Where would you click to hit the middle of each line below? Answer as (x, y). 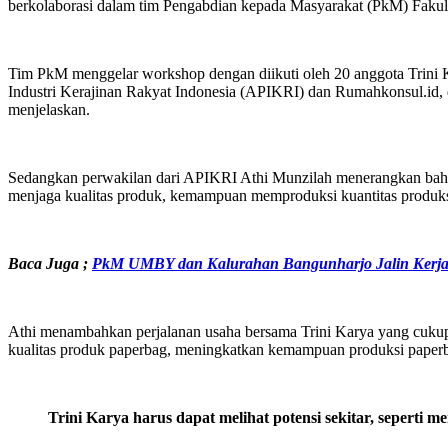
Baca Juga (45, 263)
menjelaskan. (49, 109)
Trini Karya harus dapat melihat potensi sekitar (209, 417)
